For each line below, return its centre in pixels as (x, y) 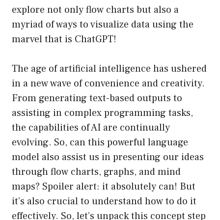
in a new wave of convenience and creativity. (108, 84)
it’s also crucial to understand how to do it (104, 202)
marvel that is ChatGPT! (64, 40)
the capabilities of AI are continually (91, 128)
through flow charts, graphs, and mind (96, 172)
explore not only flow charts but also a (95, 10)
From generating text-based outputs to (97, 98)
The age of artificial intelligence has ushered (109, 69)
